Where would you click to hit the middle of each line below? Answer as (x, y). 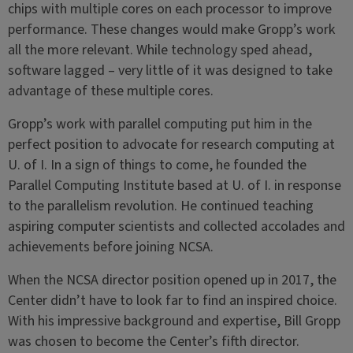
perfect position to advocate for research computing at (171, 145)
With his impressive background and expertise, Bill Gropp (174, 321)
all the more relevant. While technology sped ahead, (160, 50)
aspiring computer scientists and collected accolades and (176, 227)
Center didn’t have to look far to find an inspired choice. (172, 301)
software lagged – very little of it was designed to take (170, 71)
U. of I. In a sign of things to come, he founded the (157, 165)
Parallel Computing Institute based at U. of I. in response (174, 186)
